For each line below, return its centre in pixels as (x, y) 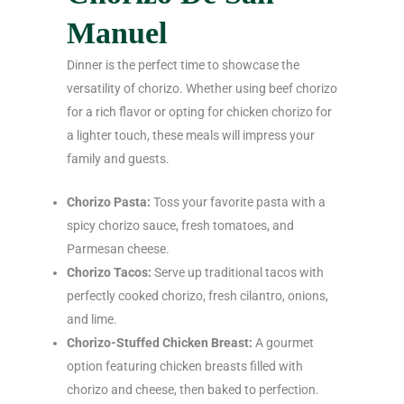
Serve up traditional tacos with (238, 272)
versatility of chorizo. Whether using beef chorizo (202, 88)
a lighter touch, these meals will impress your (191, 135)
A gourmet (283, 342)
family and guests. (118, 158)
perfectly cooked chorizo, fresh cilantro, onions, (197, 295)
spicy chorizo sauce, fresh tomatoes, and (180, 225)
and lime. (92, 319)
